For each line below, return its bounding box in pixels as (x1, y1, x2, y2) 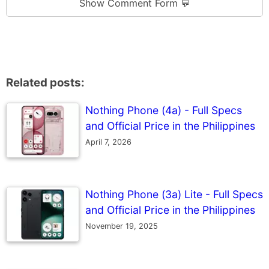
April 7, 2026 (85, 137, 131, 147)
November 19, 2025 (85, 221, 158, 231)
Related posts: (6, 75, 85, 89)
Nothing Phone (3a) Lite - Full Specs (85, 187, 263, 201)
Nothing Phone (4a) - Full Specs (85, 103, 242, 116)
